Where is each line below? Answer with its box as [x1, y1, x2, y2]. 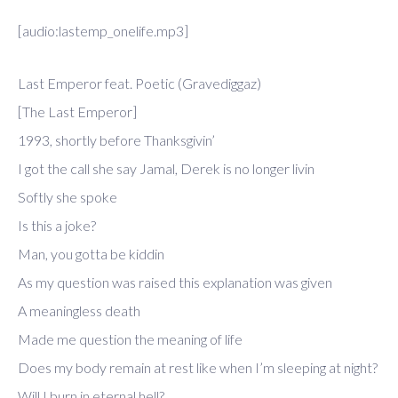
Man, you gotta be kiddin [18, 245, 164, 263]
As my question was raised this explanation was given [18, 274, 332, 291]
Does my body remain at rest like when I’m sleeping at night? [18, 359, 378, 377]
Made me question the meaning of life [18, 330, 243, 348]
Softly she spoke [18, 188, 117, 206]
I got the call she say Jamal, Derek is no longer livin [18, 160, 314, 178]
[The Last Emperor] [18, 103, 137, 121]
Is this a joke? [18, 217, 96, 235]
